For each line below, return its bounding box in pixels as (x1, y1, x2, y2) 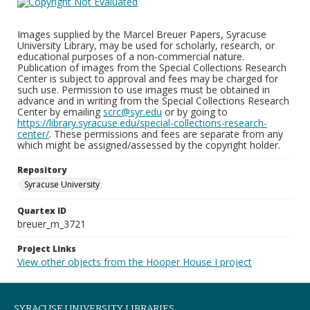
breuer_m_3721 (17, 217, 86, 230)
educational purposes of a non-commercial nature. (17, 50, 244, 63)
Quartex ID (17, 205, 66, 217)
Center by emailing (17, 105, 103, 118)
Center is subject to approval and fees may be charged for (17, 72, 278, 85)
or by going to (162, 105, 228, 118)
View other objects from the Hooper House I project (17, 255, 252, 268)
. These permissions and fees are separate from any (49, 127, 283, 140)
